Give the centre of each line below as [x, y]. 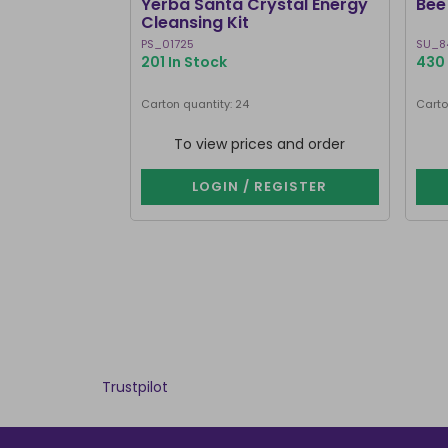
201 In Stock [183, 62]
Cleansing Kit [194, 22]
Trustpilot [135, 387]
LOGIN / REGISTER [259, 186]
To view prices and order [259, 144]
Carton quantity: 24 [194, 104]
